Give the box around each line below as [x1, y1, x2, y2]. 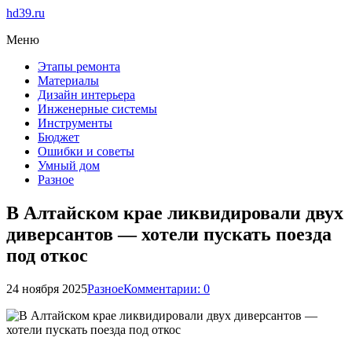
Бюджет [38, 130, 79, 144]
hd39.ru [6, 6, 45, 20]
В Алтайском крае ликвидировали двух [6, 202, 343, 223]
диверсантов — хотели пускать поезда [6, 223, 332, 244]
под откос [6, 244, 88, 266]
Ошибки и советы [38, 145, 134, 158]
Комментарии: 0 [123, 281, 210, 295]
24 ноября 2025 [6, 281, 87, 295]
